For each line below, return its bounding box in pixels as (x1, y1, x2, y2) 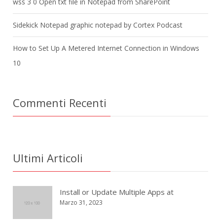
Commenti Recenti (13, 95, 107, 110)
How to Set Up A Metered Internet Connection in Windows (13, 43, 200, 53)
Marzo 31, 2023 (60, 198, 103, 207)
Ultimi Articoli (13, 150, 83, 165)
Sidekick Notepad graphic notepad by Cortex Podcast (13, 20, 183, 30)
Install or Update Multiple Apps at (60, 187, 174, 197)
